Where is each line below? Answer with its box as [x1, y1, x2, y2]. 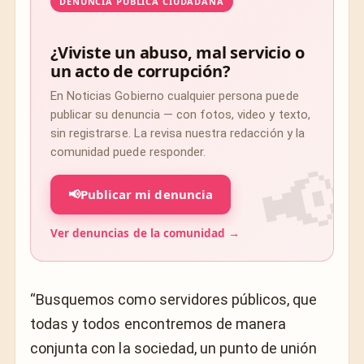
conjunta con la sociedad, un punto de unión [30, 339, 317, 357]
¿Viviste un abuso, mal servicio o [50, 41, 305, 63]
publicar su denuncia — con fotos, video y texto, [50, 106, 310, 122]
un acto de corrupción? [50, 59, 231, 82]
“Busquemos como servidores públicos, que [30, 290, 318, 308]
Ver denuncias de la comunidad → [50, 225, 240, 240]
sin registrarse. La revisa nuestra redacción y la [50, 125, 305, 141]
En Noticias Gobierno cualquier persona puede [50, 88, 299, 103]
